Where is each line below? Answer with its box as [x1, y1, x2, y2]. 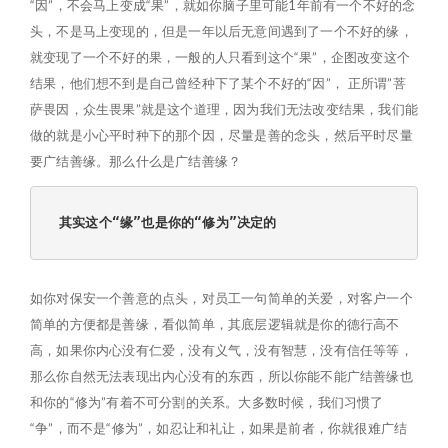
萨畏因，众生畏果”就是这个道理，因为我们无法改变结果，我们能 [30, 101, 418, 117]
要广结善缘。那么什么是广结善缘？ [30, 153, 242, 169]
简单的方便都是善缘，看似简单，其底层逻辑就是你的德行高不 [30, 316, 400, 332]
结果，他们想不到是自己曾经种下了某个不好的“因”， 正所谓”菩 [30, 75, 406, 91]
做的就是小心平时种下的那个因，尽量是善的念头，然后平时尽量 [30, 127, 413, 143]
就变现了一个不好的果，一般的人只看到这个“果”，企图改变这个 [30, 49, 410, 65]
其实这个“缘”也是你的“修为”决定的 [59, 215, 277, 230]
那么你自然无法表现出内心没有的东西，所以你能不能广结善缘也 [30, 368, 413, 384]
